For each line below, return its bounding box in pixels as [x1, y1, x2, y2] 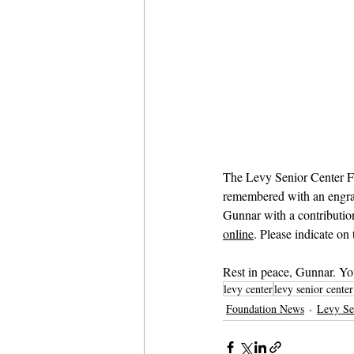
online [223, 225, 254, 242]
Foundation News [226, 301, 304, 316]
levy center [224, 281, 273, 296]
